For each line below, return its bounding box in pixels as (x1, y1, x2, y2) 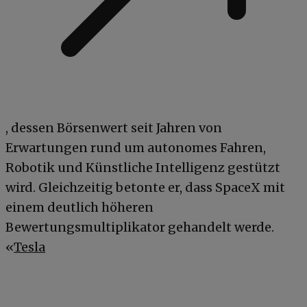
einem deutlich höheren (5, 199, 153, 215)
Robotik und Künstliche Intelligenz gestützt (5, 159, 280, 175)
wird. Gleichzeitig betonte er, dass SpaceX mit (5, 179, 285, 195)
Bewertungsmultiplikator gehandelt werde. (5, 219, 274, 235)
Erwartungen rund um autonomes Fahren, (5, 139, 266, 156)
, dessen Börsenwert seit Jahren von (5, 119, 222, 136)
